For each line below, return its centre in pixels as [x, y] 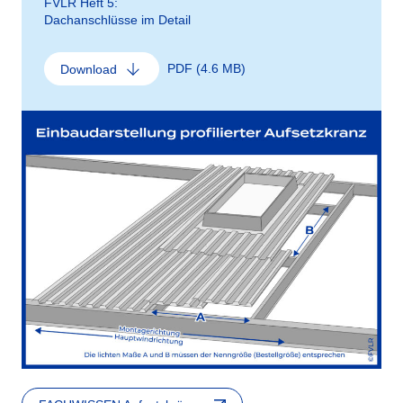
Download [89, 69]
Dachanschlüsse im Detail [117, 19]
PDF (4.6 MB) [206, 68]
